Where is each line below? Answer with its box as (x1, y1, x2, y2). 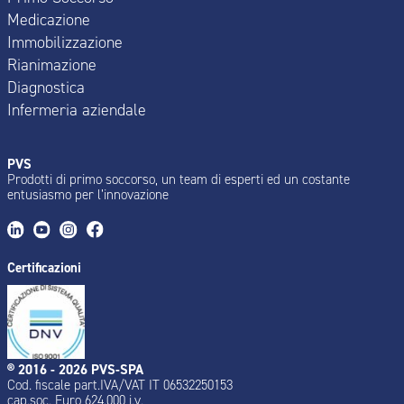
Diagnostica (6, 76, 85, 98)
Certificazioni (6, 258, 81, 277)
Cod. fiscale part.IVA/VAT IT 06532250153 (6, 375, 233, 394)
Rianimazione (6, 53, 96, 76)
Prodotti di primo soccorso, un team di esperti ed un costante (6, 170, 350, 189)
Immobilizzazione (6, 31, 123, 53)
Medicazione (6, 8, 90, 31)
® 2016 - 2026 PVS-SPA (6, 360, 143, 379)
